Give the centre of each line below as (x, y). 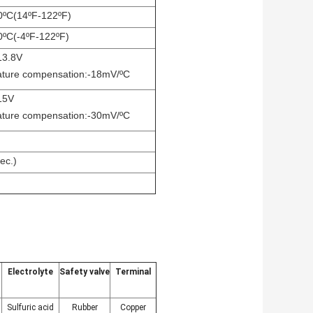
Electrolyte (30, 272)
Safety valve (85, 272)
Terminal (133, 272)
